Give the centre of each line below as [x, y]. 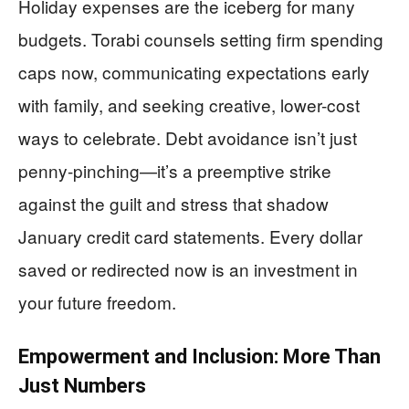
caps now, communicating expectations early [194, 72]
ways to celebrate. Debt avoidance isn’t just [188, 138]
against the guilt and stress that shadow [173, 204]
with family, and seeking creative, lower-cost [189, 105]
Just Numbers [82, 386]
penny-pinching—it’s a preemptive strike [175, 171]
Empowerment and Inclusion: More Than [199, 357]
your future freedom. [97, 302]
